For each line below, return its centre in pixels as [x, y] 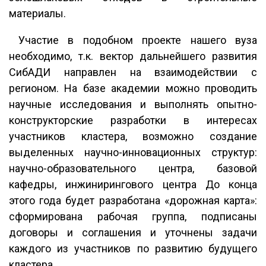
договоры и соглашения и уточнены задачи [133, 232]
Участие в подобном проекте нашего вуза [133, 40]
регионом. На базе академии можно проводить [133, 88]
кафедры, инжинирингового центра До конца [133, 184]
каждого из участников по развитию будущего [133, 248]
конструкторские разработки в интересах [133, 120]
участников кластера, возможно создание [133, 136]
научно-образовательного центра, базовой [133, 168]
